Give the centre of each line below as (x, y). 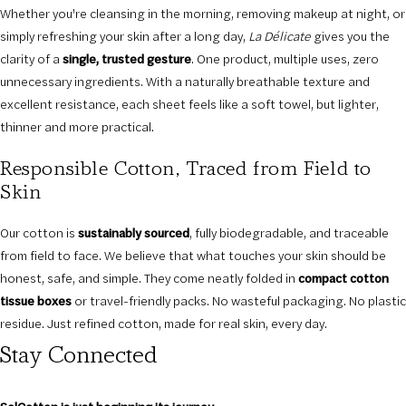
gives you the (350, 36)
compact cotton (343, 278)
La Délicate (280, 36)
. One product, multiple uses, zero (285, 59)
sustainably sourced (134, 233)
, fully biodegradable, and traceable (289, 233)
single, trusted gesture (127, 59)
